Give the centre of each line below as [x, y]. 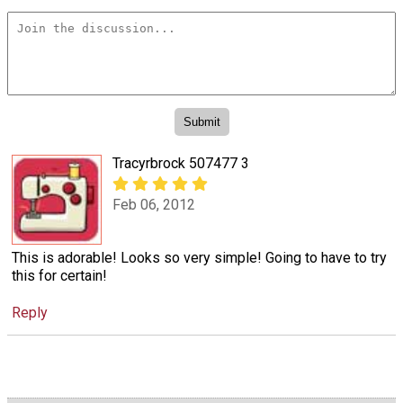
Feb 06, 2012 [154, 205]
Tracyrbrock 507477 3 [181, 163]
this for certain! [59, 275]
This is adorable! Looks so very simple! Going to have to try [199, 257]
